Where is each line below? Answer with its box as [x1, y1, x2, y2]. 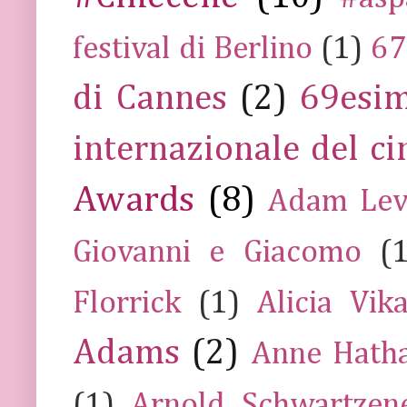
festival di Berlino [73, 33, 313, 65]
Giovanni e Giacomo [73, 236, 362, 269]
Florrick [73, 287, 181, 320]
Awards [73, 182, 194, 219]
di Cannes [73, 80, 228, 117]
